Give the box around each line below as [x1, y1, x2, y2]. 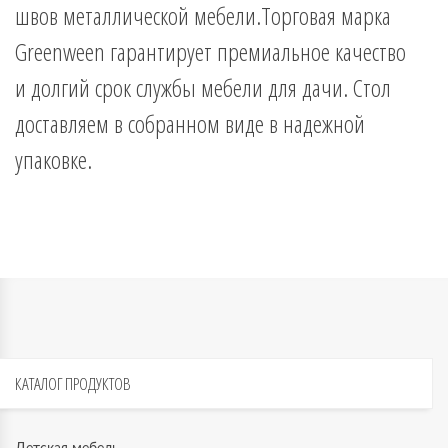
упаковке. [15, 142, 92, 176]
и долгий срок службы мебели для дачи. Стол [15, 70, 391, 104]
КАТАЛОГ [15, 371, 62, 395]
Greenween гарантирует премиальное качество [15, 34, 406, 68]
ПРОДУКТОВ [62, 371, 131, 395]
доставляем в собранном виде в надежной [15, 106, 365, 140]
